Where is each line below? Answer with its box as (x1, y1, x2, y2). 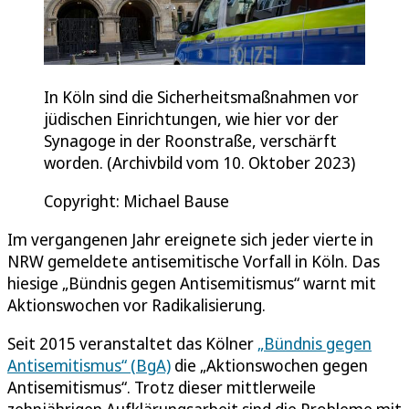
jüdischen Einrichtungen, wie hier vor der (44, 108, 339, 131)
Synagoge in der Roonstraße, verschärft (44, 130, 337, 152)
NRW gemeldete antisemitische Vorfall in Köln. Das (7, 250, 380, 273)
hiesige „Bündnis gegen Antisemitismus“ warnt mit (7, 272, 376, 295)
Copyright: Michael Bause (44, 190, 229, 213)
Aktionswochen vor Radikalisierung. (7, 294, 266, 317)
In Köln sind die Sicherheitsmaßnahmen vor (44, 86, 359, 109)
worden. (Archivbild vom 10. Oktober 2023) (44, 152, 355, 174)
